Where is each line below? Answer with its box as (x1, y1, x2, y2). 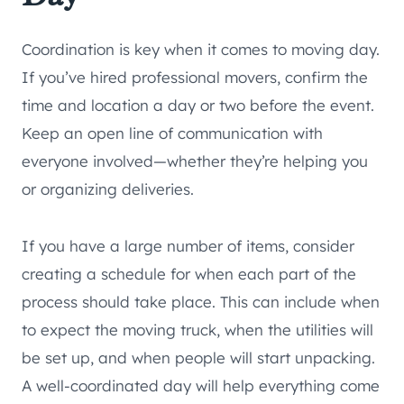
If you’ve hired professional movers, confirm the (22, 68, 368, 87)
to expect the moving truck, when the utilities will (22, 320, 373, 340)
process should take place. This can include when (22, 292, 380, 312)
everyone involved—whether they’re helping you (22, 151, 368, 171)
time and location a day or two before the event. (22, 96, 374, 115)
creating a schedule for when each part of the (22, 264, 356, 284)
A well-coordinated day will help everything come (22, 376, 380, 396)
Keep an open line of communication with (22, 124, 323, 143)
